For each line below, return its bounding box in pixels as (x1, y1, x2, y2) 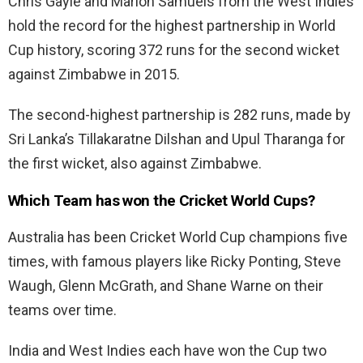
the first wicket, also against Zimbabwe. (8, 154, 262, 172)
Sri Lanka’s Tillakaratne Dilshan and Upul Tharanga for (8, 130, 345, 147)
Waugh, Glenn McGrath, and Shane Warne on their (8, 276, 323, 294)
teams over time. (8, 301, 117, 318)
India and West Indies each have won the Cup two (8, 341, 327, 359)
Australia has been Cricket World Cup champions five (8, 228, 348, 246)
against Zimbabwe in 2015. (8, 65, 183, 83)
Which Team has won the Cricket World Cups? (8, 190, 318, 210)
